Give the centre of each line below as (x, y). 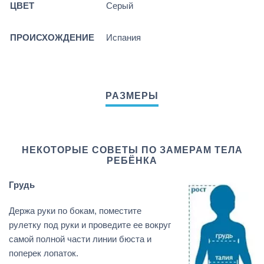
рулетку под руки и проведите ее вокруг (90, 225)
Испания (123, 38)
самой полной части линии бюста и (80, 239)
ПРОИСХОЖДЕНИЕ (52, 38)
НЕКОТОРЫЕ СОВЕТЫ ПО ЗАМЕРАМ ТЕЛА (132, 150)
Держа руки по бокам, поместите (75, 211)
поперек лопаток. (44, 253)
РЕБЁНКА (132, 161)
